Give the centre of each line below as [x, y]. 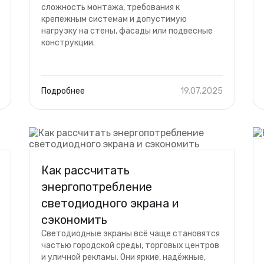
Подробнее [63, 91]
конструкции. [68, 43]
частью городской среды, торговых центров [130, 245]
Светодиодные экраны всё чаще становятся [131, 234]
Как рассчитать [85, 170]
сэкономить [74, 220]
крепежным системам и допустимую [114, 19]
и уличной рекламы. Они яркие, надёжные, [123, 257]
